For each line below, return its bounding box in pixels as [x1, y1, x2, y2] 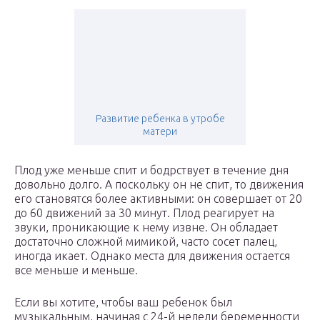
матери [143, 126, 177, 138]
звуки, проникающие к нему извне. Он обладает [14, 221, 278, 234]
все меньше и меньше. [14, 264, 138, 277]
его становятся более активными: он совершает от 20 [14, 192, 302, 206]
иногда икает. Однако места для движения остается [14, 249, 290, 263]
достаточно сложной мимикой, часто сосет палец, [14, 235, 277, 249]
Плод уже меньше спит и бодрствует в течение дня [14, 164, 289, 177]
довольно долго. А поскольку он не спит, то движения [14, 178, 304, 191]
